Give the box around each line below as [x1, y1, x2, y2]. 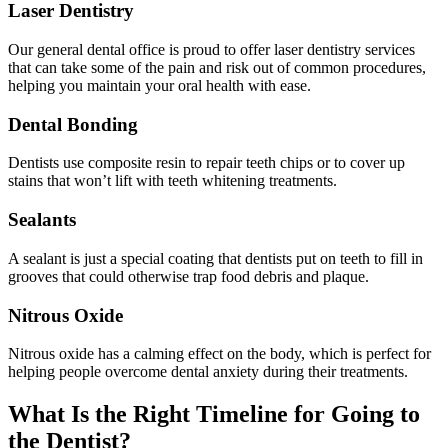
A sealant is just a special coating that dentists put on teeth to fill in [8, 249, 423, 267]
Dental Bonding [8, 113, 138, 135]
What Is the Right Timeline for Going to [8, 401, 420, 428]
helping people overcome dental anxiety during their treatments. [8, 363, 408, 381]
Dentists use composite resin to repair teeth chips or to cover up [8, 154, 405, 172]
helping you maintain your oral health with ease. [8, 76, 311, 94]
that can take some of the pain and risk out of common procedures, [8, 58, 426, 76]
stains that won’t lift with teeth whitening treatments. [8, 172, 337, 190]
